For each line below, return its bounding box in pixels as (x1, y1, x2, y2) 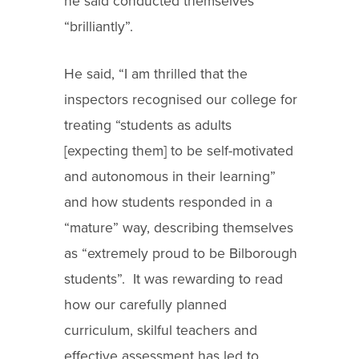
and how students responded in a (64, 193, 272, 211)
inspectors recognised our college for (64, 91, 297, 108)
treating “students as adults (64, 116, 232, 134)
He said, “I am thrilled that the (64, 65, 248, 83)
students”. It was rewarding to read (64, 270, 283, 288)
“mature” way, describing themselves (64, 219, 293, 236)
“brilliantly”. (64, 18, 133, 35)
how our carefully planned (64, 296, 227, 313)
